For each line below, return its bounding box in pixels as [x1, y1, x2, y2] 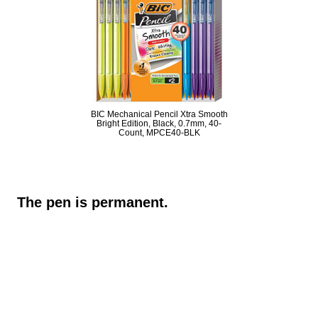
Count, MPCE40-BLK [118, 128, 200, 138]
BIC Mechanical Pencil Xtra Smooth [90, 109, 228, 119]
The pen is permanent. [17, 194, 168, 210]
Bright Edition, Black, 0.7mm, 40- [97, 119, 221, 128]
